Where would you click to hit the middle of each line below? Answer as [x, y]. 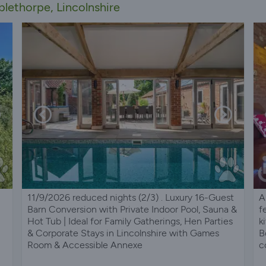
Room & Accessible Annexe [85, 245]
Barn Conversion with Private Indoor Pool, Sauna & [132, 209]
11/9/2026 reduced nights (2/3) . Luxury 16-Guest [131, 197]
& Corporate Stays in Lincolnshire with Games [123, 233]
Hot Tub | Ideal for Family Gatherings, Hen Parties [130, 221]
